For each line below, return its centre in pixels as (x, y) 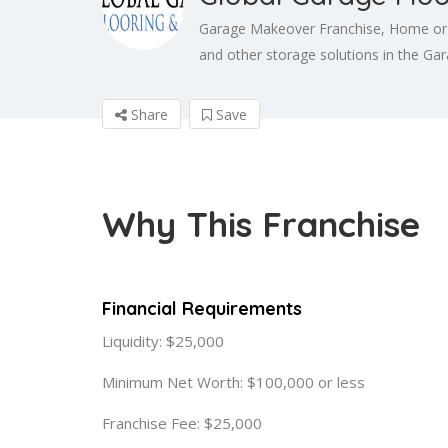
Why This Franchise (261, 223)
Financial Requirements (202, 308)
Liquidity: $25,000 (163, 340)
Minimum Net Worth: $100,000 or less (233, 381)
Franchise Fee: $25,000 (182, 422)
